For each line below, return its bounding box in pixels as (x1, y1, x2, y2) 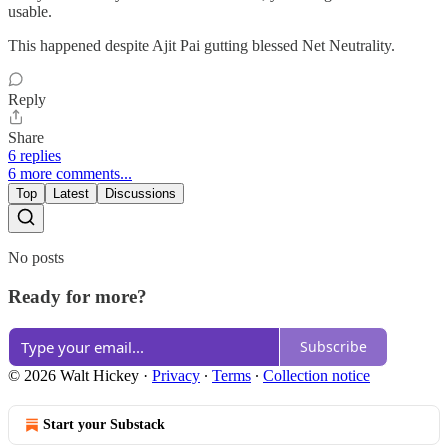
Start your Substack (43, 416, 165, 432)
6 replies (8, 147, 61, 165)
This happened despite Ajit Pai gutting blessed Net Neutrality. (8, 37, 395, 55)
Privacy (152, 366, 200, 384)
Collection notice (263, 366, 370, 384)
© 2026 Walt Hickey (8, 366, 139, 384)
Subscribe (300, 337, 367, 357)
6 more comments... (8, 165, 132, 183)
